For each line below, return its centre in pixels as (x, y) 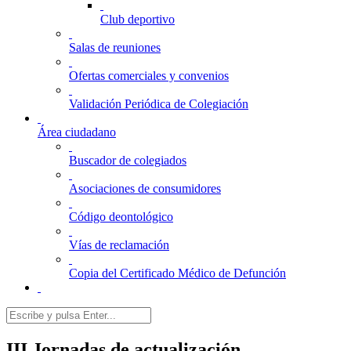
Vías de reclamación (119, 245)
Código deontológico (121, 217)
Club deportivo (138, 19)
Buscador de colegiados (128, 160)
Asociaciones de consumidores (145, 188)
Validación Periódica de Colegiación (159, 104)
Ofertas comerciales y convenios (149, 76)
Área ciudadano (77, 132)
